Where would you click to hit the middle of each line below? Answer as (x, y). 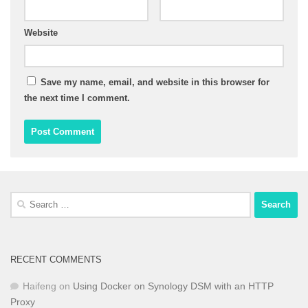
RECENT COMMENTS (56, 259)
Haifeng (40, 286)
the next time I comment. (77, 98)
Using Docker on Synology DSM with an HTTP (173, 286)
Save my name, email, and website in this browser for (155, 82)
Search (25, 198)
